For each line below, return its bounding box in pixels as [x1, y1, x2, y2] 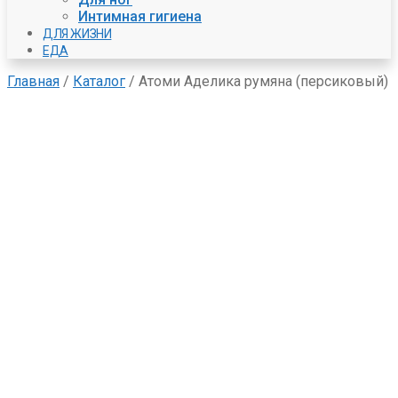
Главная [7, 73, 60, 91]
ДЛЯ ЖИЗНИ [43, 27, 112, 42]
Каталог [73, 73, 125, 91]
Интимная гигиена [78, 8, 202, 26]
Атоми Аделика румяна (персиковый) [139, 73, 388, 91]
